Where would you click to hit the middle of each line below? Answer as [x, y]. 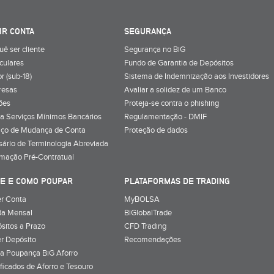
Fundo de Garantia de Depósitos [179, 63]
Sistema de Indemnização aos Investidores [197, 76]
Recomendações [153, 239]
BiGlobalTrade [148, 213]
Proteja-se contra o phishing [172, 103]
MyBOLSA [142, 199]
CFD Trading [145, 226]
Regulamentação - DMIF [165, 117]
